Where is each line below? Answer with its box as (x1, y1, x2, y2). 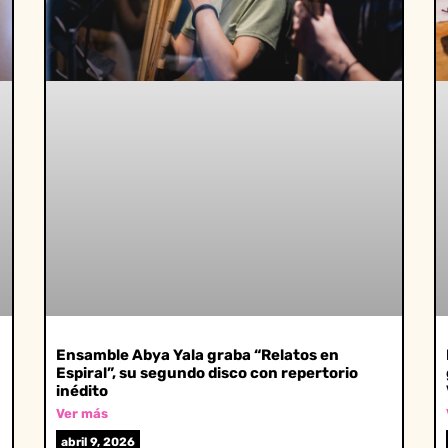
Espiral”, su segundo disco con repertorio (56, 363, 358, 382)
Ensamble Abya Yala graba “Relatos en (56, 345, 339, 364)
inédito (56, 381, 108, 400)
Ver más (56, 405, 108, 421)
